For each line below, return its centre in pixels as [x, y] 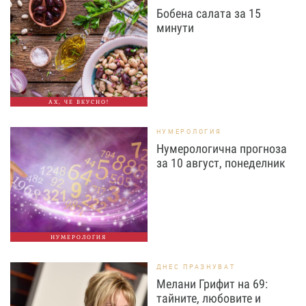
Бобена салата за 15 [208, 13]
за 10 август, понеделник [221, 163]
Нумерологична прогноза [221, 149]
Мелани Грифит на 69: [212, 284]
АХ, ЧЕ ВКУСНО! [79, 102]
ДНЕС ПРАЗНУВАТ [196, 267]
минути [175, 28]
